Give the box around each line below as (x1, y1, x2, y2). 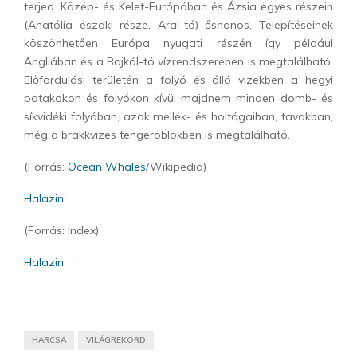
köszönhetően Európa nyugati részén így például (24, 36, 333, 51)
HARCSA (32, 335, 66, 346)
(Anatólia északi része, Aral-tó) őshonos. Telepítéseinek (24, 18, 333, 33)
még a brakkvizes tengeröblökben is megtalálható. (24, 127, 290, 143)
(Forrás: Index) (24, 223, 99, 238)
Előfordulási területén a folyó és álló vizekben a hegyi (24, 73, 333, 88)
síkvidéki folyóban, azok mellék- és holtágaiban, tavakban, (24, 109, 333, 124)
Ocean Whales (68, 159, 146, 175)
